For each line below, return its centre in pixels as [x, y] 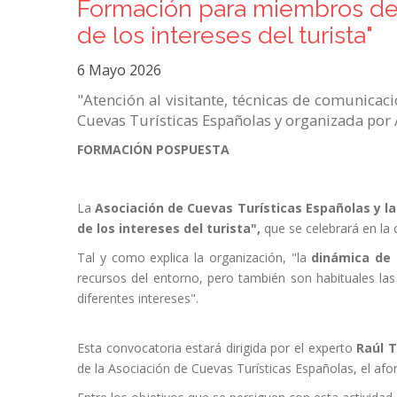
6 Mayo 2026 [119, 70]
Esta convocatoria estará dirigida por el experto [217, 347]
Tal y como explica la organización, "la [195, 257]
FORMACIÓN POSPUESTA [153, 149]
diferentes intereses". [138, 298]
